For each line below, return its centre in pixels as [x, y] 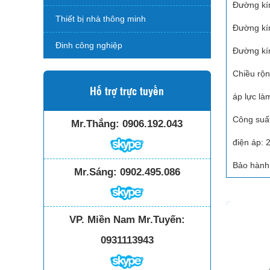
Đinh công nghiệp [89, 45]
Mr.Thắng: [96, 124]
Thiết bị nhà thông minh [101, 19]
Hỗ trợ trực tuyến [127, 90]
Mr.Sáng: [95, 172]
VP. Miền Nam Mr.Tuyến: [127, 220]
